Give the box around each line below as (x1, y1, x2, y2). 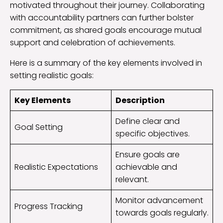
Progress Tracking (14, 201, 83, 213)
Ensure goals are (115, 149, 180, 161)
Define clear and (115, 115, 180, 127)
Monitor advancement (115, 195, 203, 207)
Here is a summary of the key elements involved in (10, 57, 202, 69)
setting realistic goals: (10, 70, 94, 82)
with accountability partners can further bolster (10, 12, 194, 24)
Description (115, 95, 165, 107)
